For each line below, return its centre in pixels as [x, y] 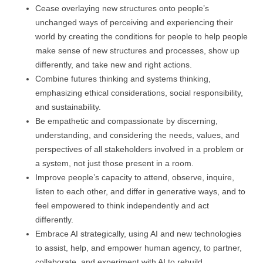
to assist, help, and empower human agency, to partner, [139, 248]
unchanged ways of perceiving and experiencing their [134, 22]
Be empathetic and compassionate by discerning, [127, 121]
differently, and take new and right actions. [114, 65]
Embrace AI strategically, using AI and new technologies [138, 234]
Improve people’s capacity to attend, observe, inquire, [135, 177]
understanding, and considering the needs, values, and [137, 135]
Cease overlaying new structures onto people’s [122, 8]
